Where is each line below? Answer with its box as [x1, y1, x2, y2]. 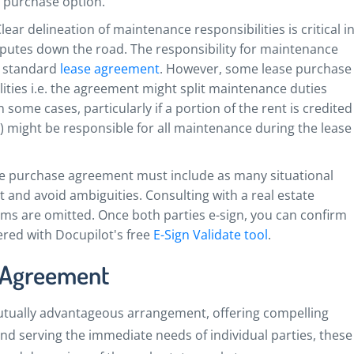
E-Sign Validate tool [150, 226, 268, 244]
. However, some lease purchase [160, 60, 352, 78]
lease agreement [60, 60, 160, 78]
